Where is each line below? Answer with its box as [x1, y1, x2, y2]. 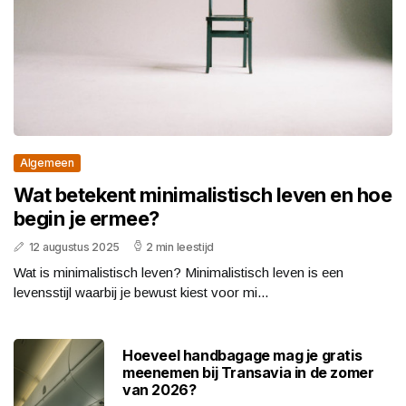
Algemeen [20, 156, 74, 170]
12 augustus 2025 [28, 240, 120, 255]
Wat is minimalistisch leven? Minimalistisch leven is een [14, 265, 343, 281]
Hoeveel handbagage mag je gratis [122, 345, 362, 364]
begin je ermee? [14, 207, 159, 231]
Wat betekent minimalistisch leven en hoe [14, 183, 392, 208]
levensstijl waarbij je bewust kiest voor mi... [14, 285, 268, 301]
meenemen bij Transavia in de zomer [122, 362, 374, 382]
